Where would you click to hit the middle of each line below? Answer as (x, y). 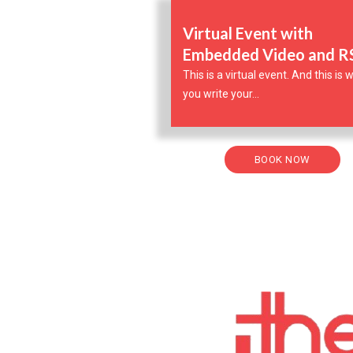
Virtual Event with (247, 33)
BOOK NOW (282, 159)
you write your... (221, 94)
